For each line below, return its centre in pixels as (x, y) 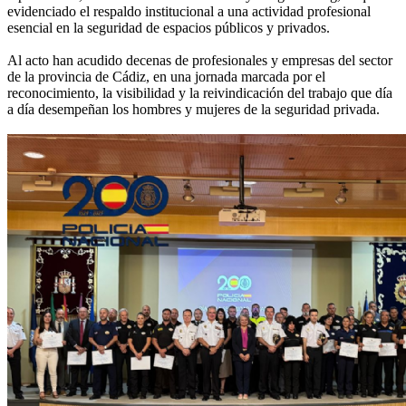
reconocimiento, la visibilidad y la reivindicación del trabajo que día (200, 93)
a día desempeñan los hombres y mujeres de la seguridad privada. (193, 110)
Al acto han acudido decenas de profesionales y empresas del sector (200, 61)
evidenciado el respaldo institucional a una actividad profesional (189, 12)
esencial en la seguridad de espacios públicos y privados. (169, 28)
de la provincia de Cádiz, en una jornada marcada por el (166, 77)
